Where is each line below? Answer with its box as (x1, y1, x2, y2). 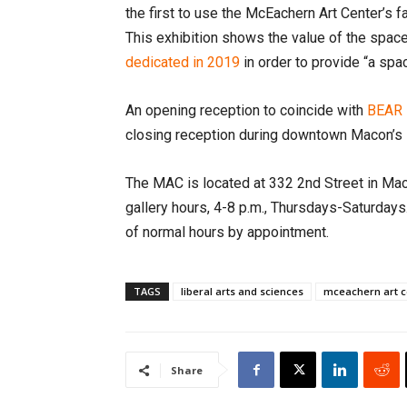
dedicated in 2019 (125, 54, 240, 71)
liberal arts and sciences (181, 284, 303, 298)
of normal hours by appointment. (125, 223, 329, 241)
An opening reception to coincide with (125, 102, 367, 119)
